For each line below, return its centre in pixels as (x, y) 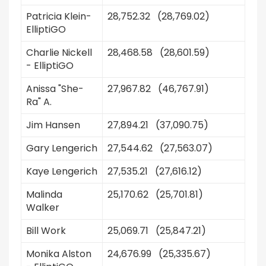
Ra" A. (39, 102)
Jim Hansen (53, 125)
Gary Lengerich (62, 148)
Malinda (44, 194)
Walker (43, 208)
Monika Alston (59, 254)
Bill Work (46, 231)
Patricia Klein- (59, 16)
